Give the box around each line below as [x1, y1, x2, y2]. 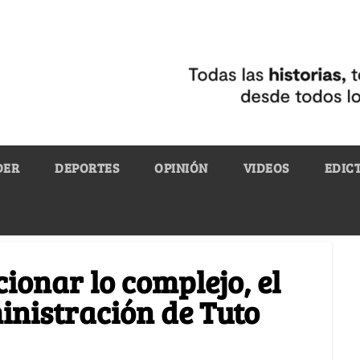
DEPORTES [55, 158, 119, 176]
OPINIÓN [154, 158, 208, 176]
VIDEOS [243, 158, 289, 176]
